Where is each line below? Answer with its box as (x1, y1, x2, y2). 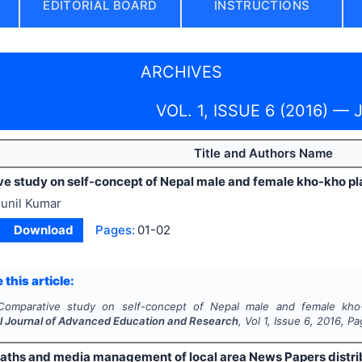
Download (14, 221, 74, 238)
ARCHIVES (140, 61, 222, 82)
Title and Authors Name (193, 145, 333, 161)
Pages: (95, 221, 135, 238)
